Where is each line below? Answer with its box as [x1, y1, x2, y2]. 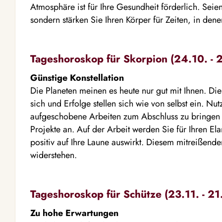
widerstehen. [30, 149, 77, 162]
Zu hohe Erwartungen [30, 207, 118, 220]
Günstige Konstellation [30, 71, 124, 84]
